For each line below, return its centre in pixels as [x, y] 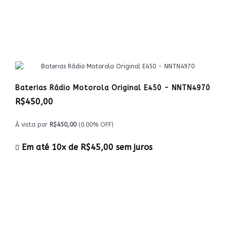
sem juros [133, 147]
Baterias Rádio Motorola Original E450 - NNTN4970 [113, 88]
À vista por [32, 125]
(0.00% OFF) [95, 125]
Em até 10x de [50, 147]
